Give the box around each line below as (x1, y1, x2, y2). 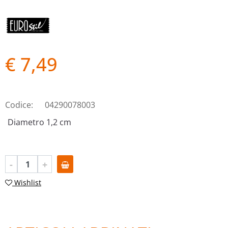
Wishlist (14, 177, 41, 187)
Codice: (5, 99, 33, 111)
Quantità (5, 155, 38, 167)
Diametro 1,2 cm (8, 117, 71, 128)
